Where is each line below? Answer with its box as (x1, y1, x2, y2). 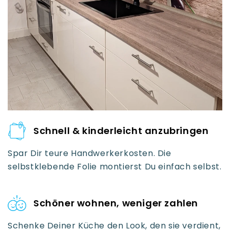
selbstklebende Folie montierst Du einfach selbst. (8, 160, 222, 172)
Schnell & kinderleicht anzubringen (33, 124, 209, 138)
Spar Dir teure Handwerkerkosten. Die (8, 147, 171, 159)
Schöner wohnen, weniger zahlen (33, 197, 198, 210)
